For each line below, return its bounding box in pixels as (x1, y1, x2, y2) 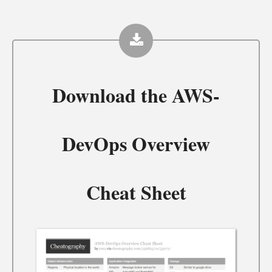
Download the (52, 80, 172, 109)
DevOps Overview (62, 129, 210, 158)
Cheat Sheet (86, 177, 186, 206)
